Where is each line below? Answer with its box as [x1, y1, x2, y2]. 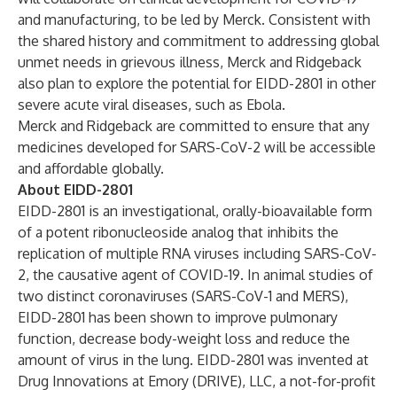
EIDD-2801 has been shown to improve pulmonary [18, 308, 338, 326]
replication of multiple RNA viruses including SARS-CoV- [18, 245, 377, 262]
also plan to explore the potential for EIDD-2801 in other [18, 74, 376, 92]
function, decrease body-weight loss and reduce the [18, 330, 350, 347]
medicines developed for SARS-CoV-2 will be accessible [18, 138, 376, 156]
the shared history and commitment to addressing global [18, 32, 379, 50]
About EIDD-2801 [18, 181, 133, 198]
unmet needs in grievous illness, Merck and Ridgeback [18, 53, 362, 71]
